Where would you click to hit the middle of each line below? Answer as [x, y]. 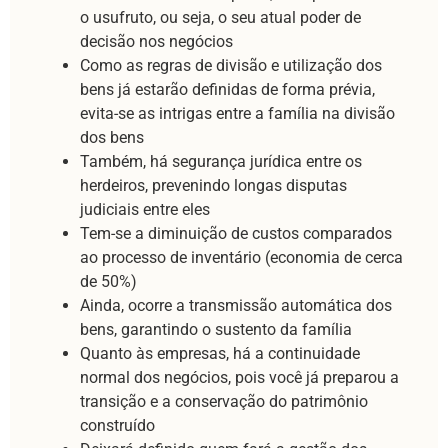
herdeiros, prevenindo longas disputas [213, 185]
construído [117, 425]
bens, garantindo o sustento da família [216, 329]
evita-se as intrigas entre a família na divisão [237, 113]
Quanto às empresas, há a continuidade [220, 353]
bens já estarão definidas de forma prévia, [227, 89]
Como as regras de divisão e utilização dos [231, 65]
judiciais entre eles [145, 209]
